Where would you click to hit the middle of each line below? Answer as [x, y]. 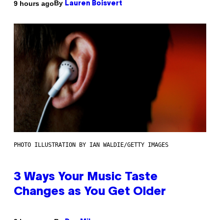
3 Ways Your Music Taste [86, 177]
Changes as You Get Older [90, 192]
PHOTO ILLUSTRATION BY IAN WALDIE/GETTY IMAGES [91, 145]
